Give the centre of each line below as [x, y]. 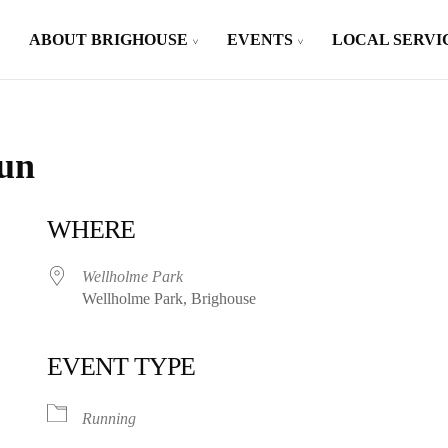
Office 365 [306, 400]
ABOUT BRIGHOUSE [108, 39]
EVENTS [259, 39]
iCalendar [102, 400]
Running [109, 418]
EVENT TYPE [121, 366]
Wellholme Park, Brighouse [169, 298]
